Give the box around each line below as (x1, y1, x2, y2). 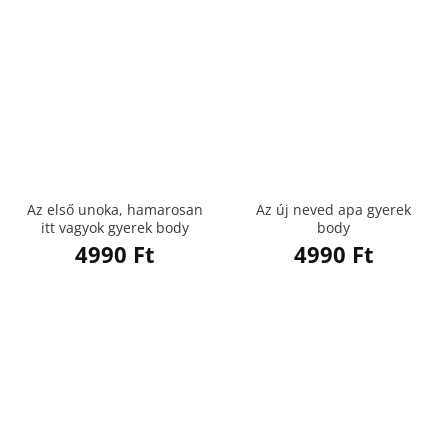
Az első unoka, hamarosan (26, 200, 203, 220)
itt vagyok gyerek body (40, 218, 189, 238)
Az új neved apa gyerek (256, 200, 411, 220)
